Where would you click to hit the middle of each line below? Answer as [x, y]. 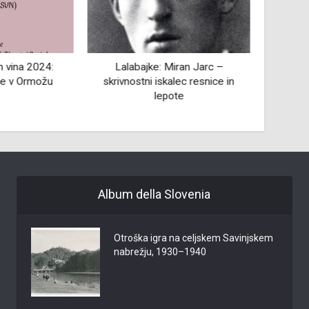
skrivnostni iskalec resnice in [169, 82]
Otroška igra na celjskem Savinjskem [193, 238]
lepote [169, 96]
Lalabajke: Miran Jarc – [169, 67]
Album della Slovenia [154, 195]
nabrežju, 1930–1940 [160, 252]
